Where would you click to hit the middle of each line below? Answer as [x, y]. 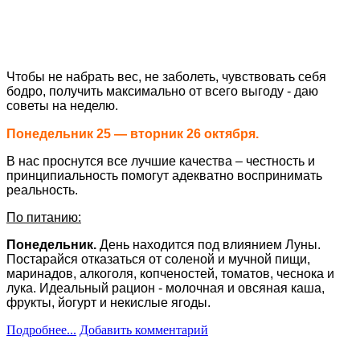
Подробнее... [41, 329]
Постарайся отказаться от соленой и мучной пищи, [158, 259]
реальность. [42, 190]
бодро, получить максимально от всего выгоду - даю [162, 91]
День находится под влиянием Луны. [210, 244]
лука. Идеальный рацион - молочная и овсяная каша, [166, 288]
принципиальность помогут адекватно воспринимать [164, 175]
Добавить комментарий [144, 329]
